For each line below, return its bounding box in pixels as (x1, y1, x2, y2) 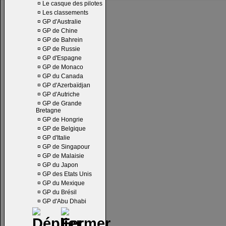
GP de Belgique (42, 125, 86, 132)
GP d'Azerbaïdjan (42, 82, 90, 89)
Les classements (42, 9, 88, 16)
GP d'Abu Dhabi (42, 198, 86, 205)
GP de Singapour (42, 143, 90, 150)
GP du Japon (42, 161, 78, 168)
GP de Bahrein (42, 36, 83, 43)
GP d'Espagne (42, 54, 82, 62)
